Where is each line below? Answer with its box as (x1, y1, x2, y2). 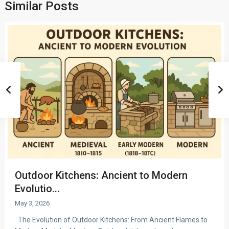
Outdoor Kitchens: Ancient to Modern (15, 169, 188, 181)
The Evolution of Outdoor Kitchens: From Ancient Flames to (15, 215, 208, 224)
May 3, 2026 (15, 199, 50, 207)
